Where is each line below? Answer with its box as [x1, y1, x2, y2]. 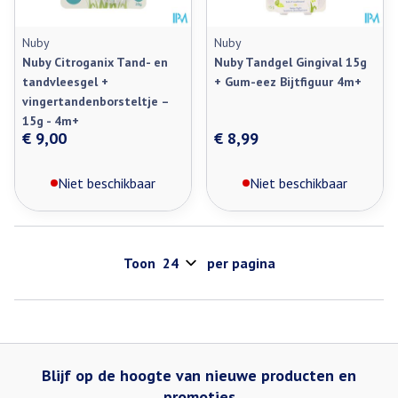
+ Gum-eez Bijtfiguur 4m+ [214, 74, 362, 90]
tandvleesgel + [22, 74, 108, 90]
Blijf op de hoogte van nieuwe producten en [42, 365, 356, 386]
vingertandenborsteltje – [22, 93, 169, 109]
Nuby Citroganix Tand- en [22, 54, 168, 70]
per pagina [206, 254, 275, 272]
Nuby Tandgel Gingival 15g [214, 54, 367, 70]
